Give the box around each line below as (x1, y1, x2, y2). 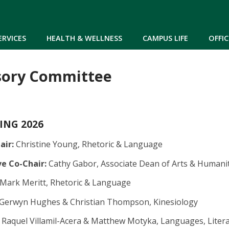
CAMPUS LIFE (143, 33, 188, 43)
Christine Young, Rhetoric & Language (14, 139, 163, 150)
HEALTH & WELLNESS (47, 33, 122, 43)
